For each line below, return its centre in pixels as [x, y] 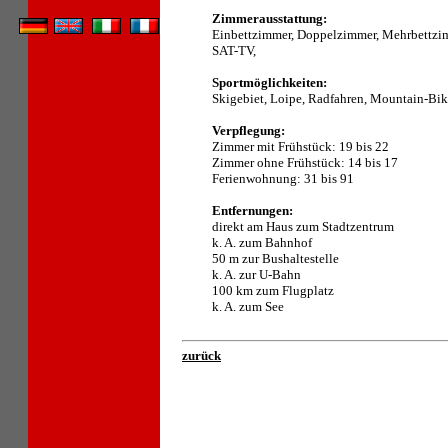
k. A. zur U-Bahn [256, 274]
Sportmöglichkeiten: [269, 82]
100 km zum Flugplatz [273, 290]
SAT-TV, [234, 50]
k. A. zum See [248, 306]
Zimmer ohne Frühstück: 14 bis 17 [305, 162]
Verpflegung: [248, 130]
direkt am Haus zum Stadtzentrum [303, 226]
